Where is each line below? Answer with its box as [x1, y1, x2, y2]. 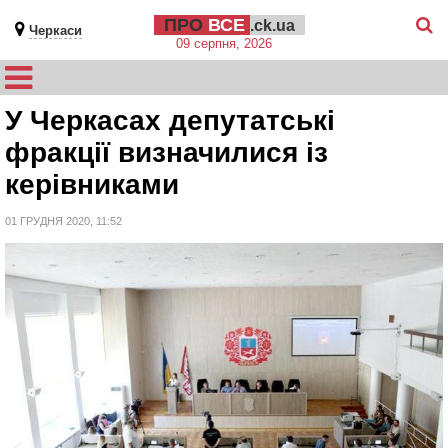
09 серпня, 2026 [175, 36, 272, 51]
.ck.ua [249, 17, 295, 34]
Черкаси [29, 23, 82, 38]
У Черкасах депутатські [5, 105, 335, 136]
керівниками [5, 169, 179, 200]
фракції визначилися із [5, 137, 328, 168]
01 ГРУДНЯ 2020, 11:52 [5, 215, 122, 227]
